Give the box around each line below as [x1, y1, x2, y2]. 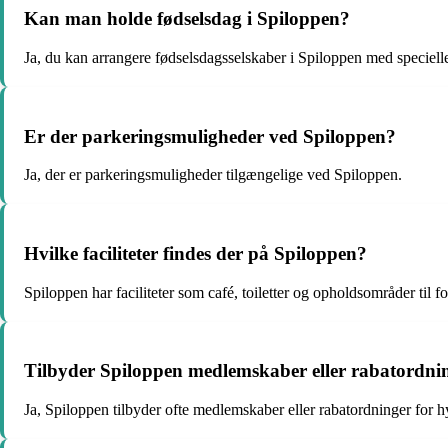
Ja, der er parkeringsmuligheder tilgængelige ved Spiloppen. [24, 166, 402, 184]
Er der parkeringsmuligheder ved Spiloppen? [24, 125, 396, 147]
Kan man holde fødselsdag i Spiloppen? [24, 8, 350, 30]
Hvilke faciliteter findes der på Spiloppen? [24, 242, 367, 264]
